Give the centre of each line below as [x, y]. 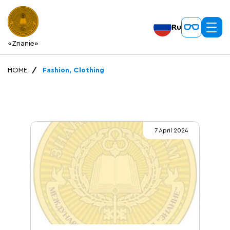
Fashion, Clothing [73, 70]
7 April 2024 [171, 130]
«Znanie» [23, 44]
